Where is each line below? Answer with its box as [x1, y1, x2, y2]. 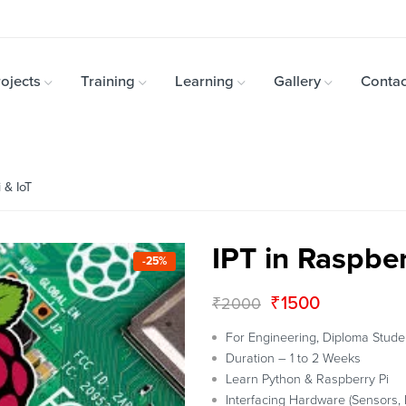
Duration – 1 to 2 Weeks [226, 351, 361, 366]
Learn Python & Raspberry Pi [226, 372, 389, 387]
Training [81, 72, 135, 91]
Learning [175, 72, 234, 91]
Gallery [274, 72, 321, 91]
